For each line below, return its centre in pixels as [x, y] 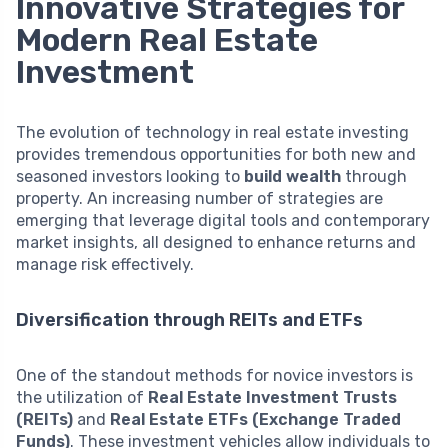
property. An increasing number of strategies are [199, 198]
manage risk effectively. [105, 264]
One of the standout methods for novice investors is [214, 375]
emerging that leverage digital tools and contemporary [223, 220]
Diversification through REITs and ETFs [189, 319]
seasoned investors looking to [130, 176]
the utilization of [82, 397]
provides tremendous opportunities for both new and [216, 154]
